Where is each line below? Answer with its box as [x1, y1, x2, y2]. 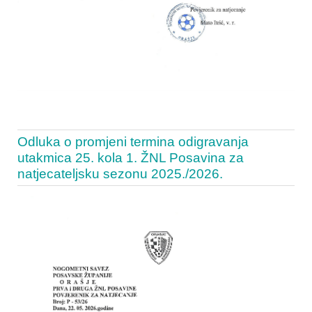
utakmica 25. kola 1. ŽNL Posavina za [17, 150, 244, 166]
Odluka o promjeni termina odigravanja [17, 134, 249, 150]
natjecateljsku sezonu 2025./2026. [17, 166, 223, 182]
